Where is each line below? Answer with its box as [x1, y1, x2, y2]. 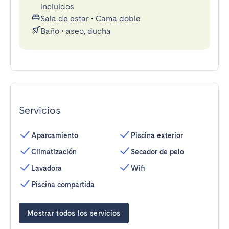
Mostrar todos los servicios [27, 209, 121, 217]
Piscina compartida [31, 180, 95, 189]
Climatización [31, 148, 77, 156]
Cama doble [96, 14, 141, 24]
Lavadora [31, 164, 62, 172]
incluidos [40, 2, 74, 11]
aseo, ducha [66, 26, 111, 36]
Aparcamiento [31, 131, 78, 140]
